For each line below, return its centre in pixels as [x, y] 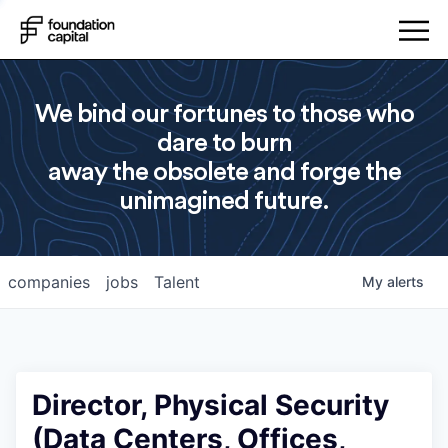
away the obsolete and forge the [224, 172]
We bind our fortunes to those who [224, 114]
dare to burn [224, 143]
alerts [405, 281]
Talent [177, 282]
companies [49, 282]
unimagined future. [224, 201]
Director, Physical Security [210, 405]
